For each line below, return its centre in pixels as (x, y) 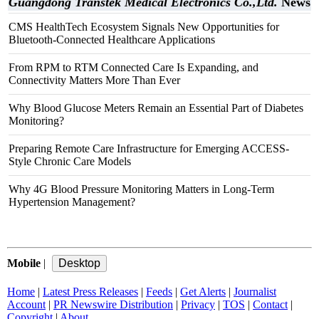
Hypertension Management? (72, 202)
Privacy (198, 304)
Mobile (24, 263)
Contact (270, 304)
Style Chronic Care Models (70, 161)
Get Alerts (203, 292)
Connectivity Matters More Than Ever (94, 80)
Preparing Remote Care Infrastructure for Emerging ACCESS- (149, 148)
